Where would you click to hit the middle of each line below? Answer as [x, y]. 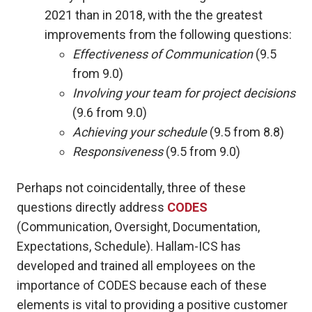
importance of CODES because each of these [142, 286]
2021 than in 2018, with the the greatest [154, 15]
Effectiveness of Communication [163, 54]
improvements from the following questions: [168, 35]
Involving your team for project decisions [184, 93]
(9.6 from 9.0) [110, 113]
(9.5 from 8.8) [245, 132]
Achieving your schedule [140, 132]
